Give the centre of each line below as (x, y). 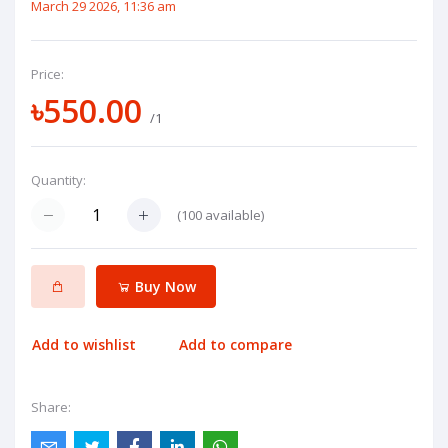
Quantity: (58, 180)
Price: (47, 74)
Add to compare (236, 345)
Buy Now (163, 286)
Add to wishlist (84, 345)
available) (233, 214)
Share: (51, 406)
